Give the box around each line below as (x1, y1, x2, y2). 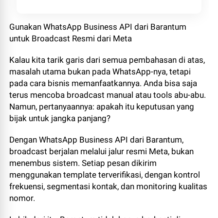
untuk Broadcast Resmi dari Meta (9, 33, 132, 43)
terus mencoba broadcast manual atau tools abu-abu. (9, 90, 206, 100)
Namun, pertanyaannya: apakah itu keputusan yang (9, 101, 195, 111)
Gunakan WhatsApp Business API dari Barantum (9, 21, 187, 32)
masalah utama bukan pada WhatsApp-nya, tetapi (9, 66, 191, 76)
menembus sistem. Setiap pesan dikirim (9, 158, 157, 168)
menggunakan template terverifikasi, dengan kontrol (9, 169, 200, 180)
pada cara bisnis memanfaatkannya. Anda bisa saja (9, 78, 198, 88)
